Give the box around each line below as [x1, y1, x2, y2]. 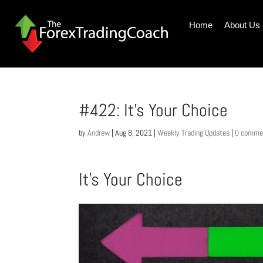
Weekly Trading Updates [157, 127, 230, 139]
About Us [224, 20, 260, 30]
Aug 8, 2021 [115, 127, 153, 139]
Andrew [87, 127, 110, 139]
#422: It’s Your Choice [79, 99, 228, 122]
